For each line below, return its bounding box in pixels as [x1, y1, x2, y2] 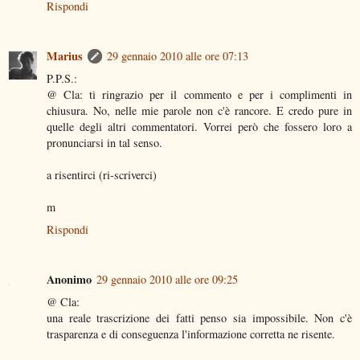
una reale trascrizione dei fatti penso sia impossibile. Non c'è [47, 309, 352, 325]
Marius [47, 47, 83, 64]
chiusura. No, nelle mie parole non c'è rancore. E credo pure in [47, 102, 352, 118]
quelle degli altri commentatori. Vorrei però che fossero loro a [47, 118, 352, 134]
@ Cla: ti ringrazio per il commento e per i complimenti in [47, 86, 352, 102]
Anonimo [47, 270, 92, 288]
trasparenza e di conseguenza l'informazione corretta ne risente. [47, 325, 335, 342]
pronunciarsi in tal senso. [47, 134, 162, 150]
